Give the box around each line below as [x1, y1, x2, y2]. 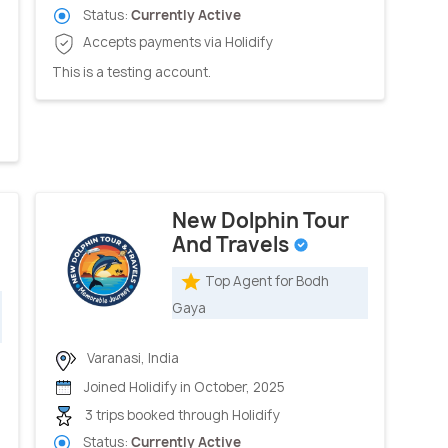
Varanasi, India [84, 349, 179, 368]
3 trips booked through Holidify [82, 405, 280, 424]
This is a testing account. [52, 62, 211, 81]
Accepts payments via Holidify [80, 33, 273, 52]
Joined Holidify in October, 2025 [81, 377, 285, 396]
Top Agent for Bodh [205, 272, 329, 291]
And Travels [172, 231, 293, 259]
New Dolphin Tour [172, 207, 349, 235]
